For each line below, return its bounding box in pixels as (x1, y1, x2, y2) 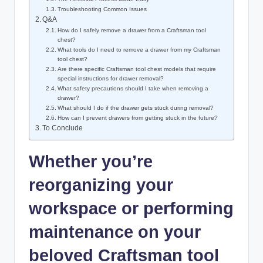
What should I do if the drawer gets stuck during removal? (58, 104, 214, 112)
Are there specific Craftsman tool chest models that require (58, 66, 217, 73)
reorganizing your (29, 176, 173, 195)
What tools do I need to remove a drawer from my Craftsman (58, 46, 221, 53)
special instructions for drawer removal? (58, 75, 164, 82)
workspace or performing (29, 199, 234, 218)
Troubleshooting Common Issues (58, 6, 147, 13)
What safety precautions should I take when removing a (58, 85, 209, 92)
